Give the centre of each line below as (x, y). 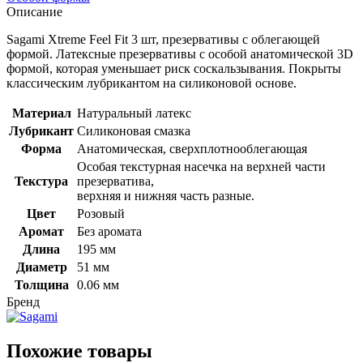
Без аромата (109, 231)
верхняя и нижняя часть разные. (166, 195)
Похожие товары (79, 350)
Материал (41, 113)
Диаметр (41, 267)
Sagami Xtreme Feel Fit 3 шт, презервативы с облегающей (163, 39)
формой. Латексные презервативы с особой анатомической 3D (180, 53)
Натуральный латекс (134, 113)
